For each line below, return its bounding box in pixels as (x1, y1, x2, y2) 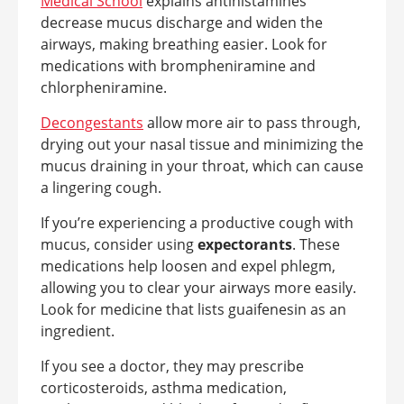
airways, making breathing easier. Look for (41, 34, 327, 54)
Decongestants (41, 113, 143, 133)
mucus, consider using (41, 234, 197, 254)
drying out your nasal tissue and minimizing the (41, 134, 363, 154)
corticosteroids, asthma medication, (41, 378, 287, 398)
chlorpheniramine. (41, 78, 167, 97)
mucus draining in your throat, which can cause (41, 156, 363, 176)
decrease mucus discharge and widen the (41, 13, 323, 32)
